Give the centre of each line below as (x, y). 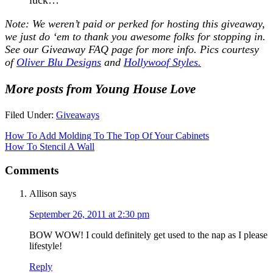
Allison (43, 194)
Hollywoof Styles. (162, 62)
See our (23, 49)
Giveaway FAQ (75, 49)
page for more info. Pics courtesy (185, 49)
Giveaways (78, 115)
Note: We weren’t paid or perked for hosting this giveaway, (135, 23)
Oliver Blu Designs (59, 62)
